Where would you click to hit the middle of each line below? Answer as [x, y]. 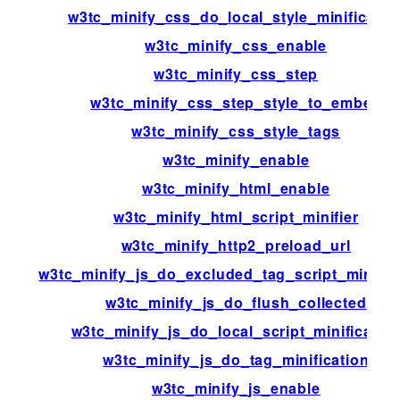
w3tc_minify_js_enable [236, 387]
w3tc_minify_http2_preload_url [236, 245]
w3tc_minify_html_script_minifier [236, 216]
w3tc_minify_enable [236, 159]
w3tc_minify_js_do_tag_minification [236, 359]
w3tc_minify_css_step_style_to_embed [236, 102]
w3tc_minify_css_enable [236, 45]
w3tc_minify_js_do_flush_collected [236, 302]
